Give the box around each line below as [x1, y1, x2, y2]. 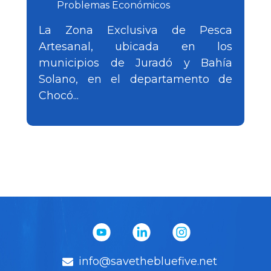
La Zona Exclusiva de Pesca [39, 24, 232, 38]
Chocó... [39, 89, 79, 103]
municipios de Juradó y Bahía [39, 56, 232, 70]
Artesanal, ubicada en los [39, 40, 232, 54]
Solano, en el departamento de [39, 73, 232, 87]
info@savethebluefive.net [78, 255, 217, 269]
